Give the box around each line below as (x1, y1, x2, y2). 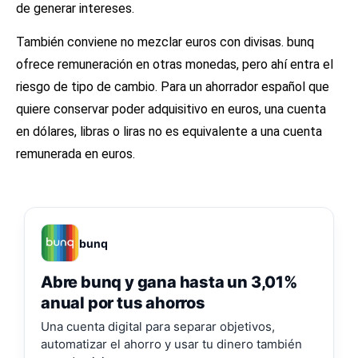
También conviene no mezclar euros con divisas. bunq (16, 34, 314, 50)
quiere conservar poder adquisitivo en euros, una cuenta (16, 101, 326, 117)
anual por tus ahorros (41, 293, 205, 313)
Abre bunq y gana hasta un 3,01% (41, 272, 298, 292)
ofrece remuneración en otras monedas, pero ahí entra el (16, 56, 333, 72)
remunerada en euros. (16, 145, 135, 161)
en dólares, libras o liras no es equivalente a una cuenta (16, 123, 322, 139)
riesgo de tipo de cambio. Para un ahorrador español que (16, 78, 329, 94)
